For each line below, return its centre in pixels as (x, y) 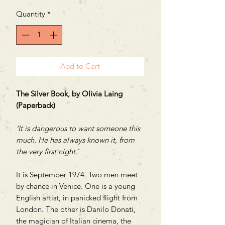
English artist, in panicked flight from (77, 197)
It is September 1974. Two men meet (77, 174)
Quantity (31, 14)
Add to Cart (80, 66)
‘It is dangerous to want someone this (78, 128)
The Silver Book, (44, 93)
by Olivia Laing (97, 93)
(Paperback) (36, 105)
